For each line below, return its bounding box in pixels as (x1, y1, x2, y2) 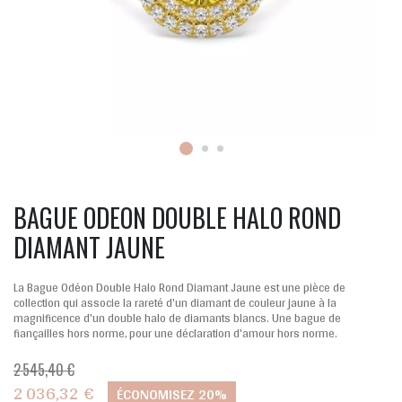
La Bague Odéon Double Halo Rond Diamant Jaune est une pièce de (13, 277, 345, 298)
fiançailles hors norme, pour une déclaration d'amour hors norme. (13, 323, 337, 344)
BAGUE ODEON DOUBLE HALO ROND (13, 199, 341, 236)
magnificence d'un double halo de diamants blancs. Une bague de (13, 308, 341, 328)
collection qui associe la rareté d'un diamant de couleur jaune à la (13, 293, 336, 313)
